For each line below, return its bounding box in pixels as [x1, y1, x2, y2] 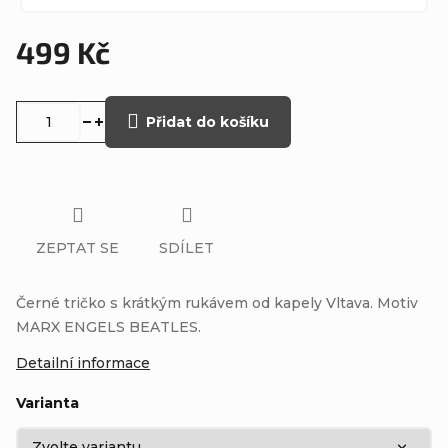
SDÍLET [159, 238, 214, 257]
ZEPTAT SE [36, 238, 119, 257]
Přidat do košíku [146, 113, 269, 131]
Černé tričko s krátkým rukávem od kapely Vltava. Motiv [16, 293, 418, 312]
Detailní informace [16, 353, 150, 372]
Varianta [16, 393, 79, 412]
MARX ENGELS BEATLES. [16, 317, 201, 336]
